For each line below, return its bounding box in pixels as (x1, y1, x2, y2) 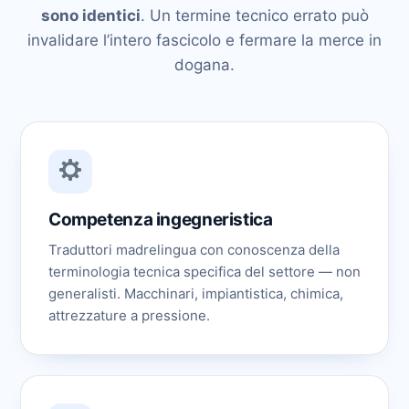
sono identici (40, 6, 141, 25)
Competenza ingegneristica (48, 209, 273, 230)
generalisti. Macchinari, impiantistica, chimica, (48, 285, 343, 302)
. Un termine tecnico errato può (140, 6, 369, 25)
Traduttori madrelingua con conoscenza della (48, 241, 340, 258)
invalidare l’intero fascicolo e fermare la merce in (27, 31, 382, 49)
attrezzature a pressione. (48, 307, 210, 324)
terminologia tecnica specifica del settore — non (48, 263, 361, 280)
